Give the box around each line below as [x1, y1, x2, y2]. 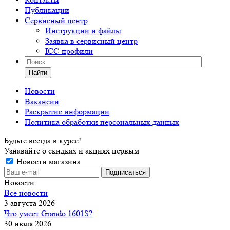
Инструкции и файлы [45, 26, 121, 35]
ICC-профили [45, 46, 93, 56]
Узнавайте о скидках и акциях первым [4, 146, 139, 156]
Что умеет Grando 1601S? [4, 208, 92, 218]
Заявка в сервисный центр [45, 36, 138, 46]
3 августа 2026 [4, 198, 55, 208]
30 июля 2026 [4, 219, 51, 228]
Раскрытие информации [25, 107, 109, 117]
